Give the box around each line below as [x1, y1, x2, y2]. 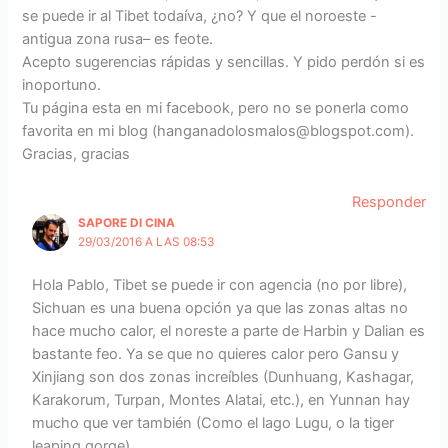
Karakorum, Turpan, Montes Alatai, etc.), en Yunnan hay [32, 390, 411, 409]
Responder [351, 193, 426, 212]
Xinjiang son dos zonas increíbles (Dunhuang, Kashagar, [32, 367, 415, 386]
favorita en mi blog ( [22, 121, 158, 140]
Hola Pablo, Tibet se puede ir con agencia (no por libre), [32, 275, 408, 294]
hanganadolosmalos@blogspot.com [157, 121, 406, 140]
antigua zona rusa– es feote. [22, 29, 214, 48]
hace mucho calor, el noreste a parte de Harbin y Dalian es [32, 321, 426, 340]
